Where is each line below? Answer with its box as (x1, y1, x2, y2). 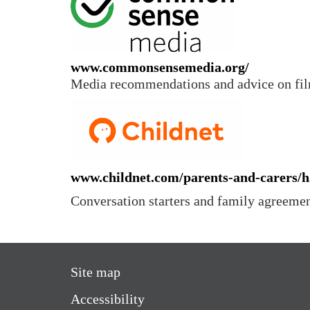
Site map (71, 264, 120, 280)
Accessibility (71, 291, 145, 307)
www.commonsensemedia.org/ (71, 60, 249, 75)
